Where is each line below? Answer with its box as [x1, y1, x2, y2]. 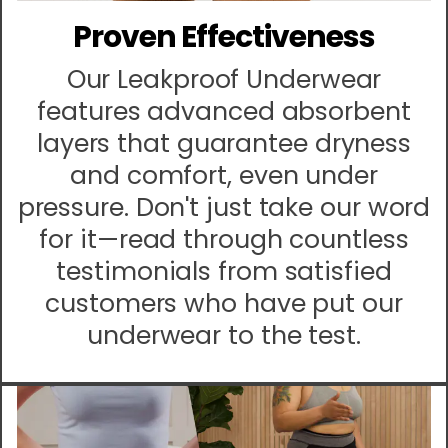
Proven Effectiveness [73, 15, 375, 58]
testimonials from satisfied [56, 253, 392, 289]
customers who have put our [45, 285, 403, 321]
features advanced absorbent [37, 93, 411, 129]
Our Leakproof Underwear [66, 61, 382, 97]
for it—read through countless [39, 221, 409, 257]
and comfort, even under [70, 157, 378, 193]
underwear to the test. [87, 317, 361, 353]
